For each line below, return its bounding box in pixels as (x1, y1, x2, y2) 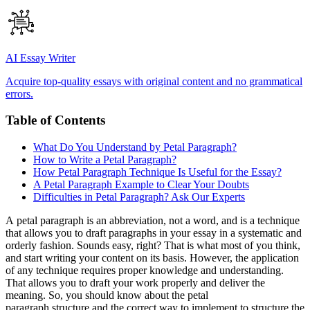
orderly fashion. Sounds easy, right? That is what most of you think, (6, 239, 300, 252)
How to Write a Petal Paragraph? (33, 154, 176, 166)
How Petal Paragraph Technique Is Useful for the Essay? (33, 166, 282, 179)
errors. (6, 87, 33, 100)
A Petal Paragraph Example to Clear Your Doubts (33, 179, 249, 191)
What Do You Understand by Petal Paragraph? (33, 141, 237, 154)
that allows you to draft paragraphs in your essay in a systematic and (6, 227, 302, 239)
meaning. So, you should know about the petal (6, 289, 208, 302)
